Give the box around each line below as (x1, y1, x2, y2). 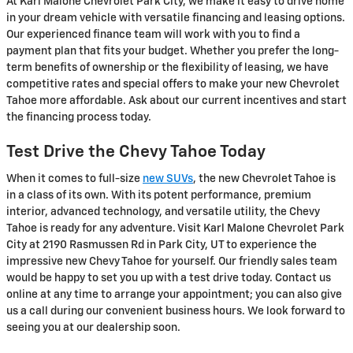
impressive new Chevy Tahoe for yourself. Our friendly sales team (6, 256, 337, 268)
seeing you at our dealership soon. (6, 322, 180, 334)
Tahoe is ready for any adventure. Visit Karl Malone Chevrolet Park (6, 223, 344, 235)
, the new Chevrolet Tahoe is (193, 173, 336, 185)
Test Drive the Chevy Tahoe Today (6, 143, 266, 161)
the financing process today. (6, 111, 151, 123)
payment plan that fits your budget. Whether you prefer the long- (6, 45, 339, 57)
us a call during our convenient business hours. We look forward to (6, 306, 345, 318)
